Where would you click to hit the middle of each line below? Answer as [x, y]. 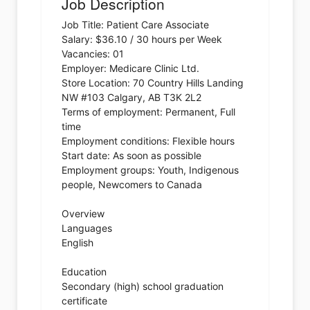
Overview [83, 214]
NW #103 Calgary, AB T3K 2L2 [131, 98]
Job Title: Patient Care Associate [135, 25]
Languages [87, 228]
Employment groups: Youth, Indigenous [150, 170]
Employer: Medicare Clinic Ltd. [130, 69]
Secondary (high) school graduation [143, 286]
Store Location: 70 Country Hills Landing [153, 83]
